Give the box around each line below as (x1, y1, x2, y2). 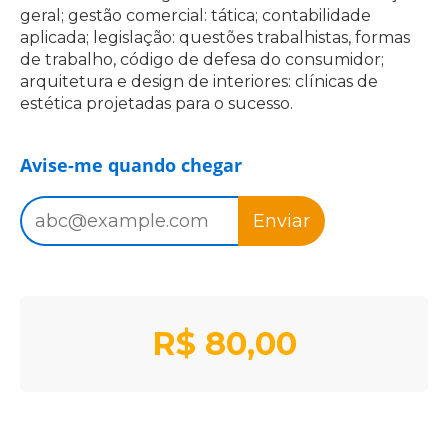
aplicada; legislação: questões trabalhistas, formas (20, 27, 410, 47)
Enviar (253, 209, 310, 232)
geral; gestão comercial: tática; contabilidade (20, 5, 371, 25)
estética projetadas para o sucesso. (20, 93, 293, 113)
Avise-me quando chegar (20, 152, 242, 177)
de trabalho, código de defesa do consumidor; (20, 49, 384, 69)
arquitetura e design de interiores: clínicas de (20, 71, 378, 91)
